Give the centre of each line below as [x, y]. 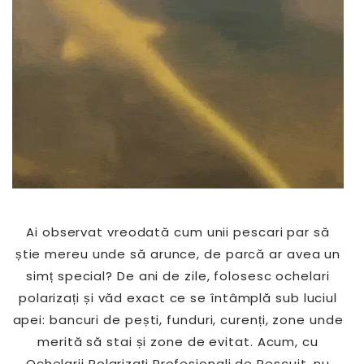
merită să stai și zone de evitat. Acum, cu [178, 342]
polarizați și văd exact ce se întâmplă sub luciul [178, 298]
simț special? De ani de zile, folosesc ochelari [178, 276]
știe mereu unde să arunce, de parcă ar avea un [178, 254]
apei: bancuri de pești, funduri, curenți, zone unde [178, 320]
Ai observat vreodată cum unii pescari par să [178, 232]
